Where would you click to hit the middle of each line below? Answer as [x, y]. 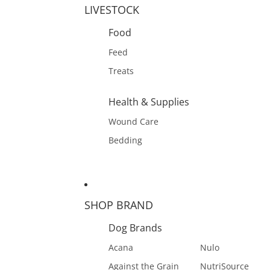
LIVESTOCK [112, 10]
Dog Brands [135, 228]
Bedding [125, 140]
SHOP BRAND [119, 205]
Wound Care [133, 121]
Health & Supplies [149, 102]
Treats [121, 71]
